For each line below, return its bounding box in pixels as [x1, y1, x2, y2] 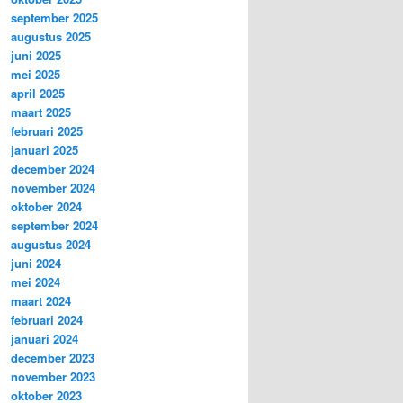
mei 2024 [11, 273, 60, 291]
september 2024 [11, 217, 98, 235]
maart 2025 [11, 103, 71, 121]
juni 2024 [11, 255, 61, 273]
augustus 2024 [11, 236, 91, 254]
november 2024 [11, 179, 95, 197]
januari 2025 [11, 141, 78, 159]
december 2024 [11, 160, 94, 178]
